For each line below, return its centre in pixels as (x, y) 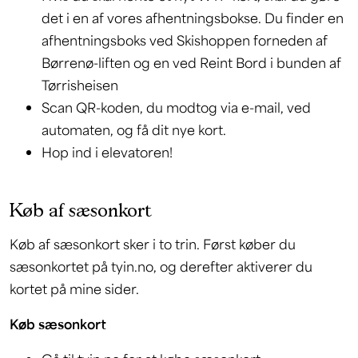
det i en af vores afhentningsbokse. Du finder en (193, 18)
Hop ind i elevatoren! (107, 152)
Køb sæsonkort (58, 324)
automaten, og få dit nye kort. (134, 129)
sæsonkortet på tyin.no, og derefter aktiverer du (161, 266)
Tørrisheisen (80, 85)
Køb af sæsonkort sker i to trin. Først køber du (153, 244)
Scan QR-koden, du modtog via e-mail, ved (176, 107)
